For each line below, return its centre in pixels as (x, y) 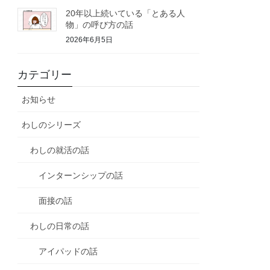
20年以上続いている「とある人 (126, 14)
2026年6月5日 (89, 40)
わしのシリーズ (52, 124)
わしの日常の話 (60, 226)
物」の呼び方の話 (100, 25)
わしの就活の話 (60, 150)
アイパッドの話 (68, 251)
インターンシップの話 (81, 175)
